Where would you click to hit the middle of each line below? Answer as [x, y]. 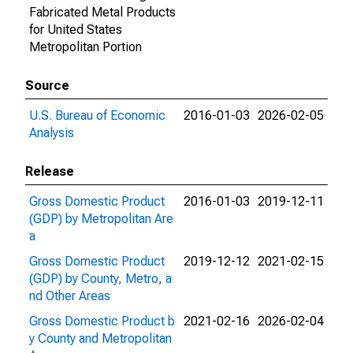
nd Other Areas [70, 296]
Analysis [52, 133]
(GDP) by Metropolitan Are [101, 219]
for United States [76, 30]
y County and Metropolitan [100, 338]
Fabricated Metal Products [102, 12]
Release [50, 171]
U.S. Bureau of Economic [97, 115]
